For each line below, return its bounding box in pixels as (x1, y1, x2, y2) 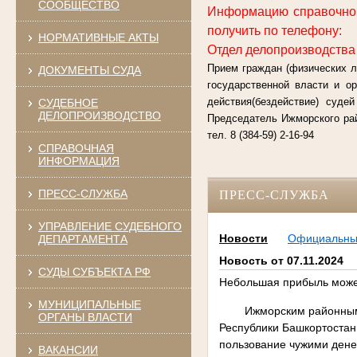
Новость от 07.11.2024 (218, 254, 343, 268)
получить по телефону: (206, 23, 342, 37)
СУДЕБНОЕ (37, 96, 98, 109)
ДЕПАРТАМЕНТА (37, 232, 127, 245)
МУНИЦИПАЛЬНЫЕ (37, 297, 141, 311)
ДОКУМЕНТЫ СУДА (37, 63, 141, 76)
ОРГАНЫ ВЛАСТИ (37, 310, 132, 324)
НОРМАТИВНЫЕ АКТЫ (37, 30, 159, 44)
